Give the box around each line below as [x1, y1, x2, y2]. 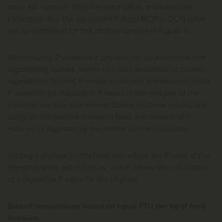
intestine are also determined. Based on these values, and [7, 101, 207, 109]
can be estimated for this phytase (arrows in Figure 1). [7, 26, 192, 35]
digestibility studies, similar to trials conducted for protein [7, 65, 205, 73]
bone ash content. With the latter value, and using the [7, 2, 193, 11]
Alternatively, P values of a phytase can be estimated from [7, 53, 207, 61]
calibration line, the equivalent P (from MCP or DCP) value [7, 14, 206, 23]
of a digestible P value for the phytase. [7, 175, 142, 183]
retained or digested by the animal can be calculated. [7, 124, 191, 133]
